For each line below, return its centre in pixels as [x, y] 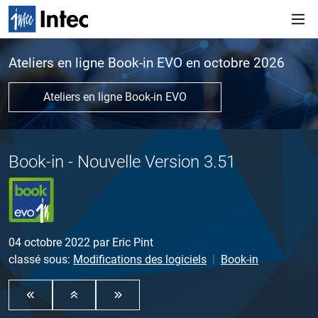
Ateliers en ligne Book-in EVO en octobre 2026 [147, 63]
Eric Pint [133, 243]
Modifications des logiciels [140, 260]
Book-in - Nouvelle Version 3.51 [122, 162]
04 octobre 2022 [49, 243]
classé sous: [39, 260]
